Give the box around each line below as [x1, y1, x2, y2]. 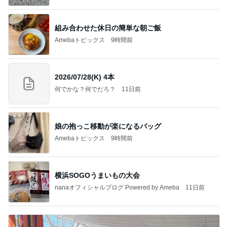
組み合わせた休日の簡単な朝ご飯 [55, 24, 161, 32]
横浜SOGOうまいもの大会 [55, 171, 140, 180]
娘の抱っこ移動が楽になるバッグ [55, 122, 161, 131]
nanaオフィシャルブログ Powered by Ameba [55, 184, 179, 192]
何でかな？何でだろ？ [55, 86, 116, 93]
